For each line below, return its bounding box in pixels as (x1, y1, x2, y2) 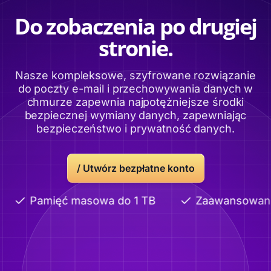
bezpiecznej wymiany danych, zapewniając (24, 109, 247, 122)
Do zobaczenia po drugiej (14, 11, 257, 42)
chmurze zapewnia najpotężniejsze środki (27, 96, 244, 109)
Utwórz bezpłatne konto (82, 162, 195, 175)
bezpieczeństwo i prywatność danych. (36, 122, 235, 135)
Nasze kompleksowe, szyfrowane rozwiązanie (15, 69, 256, 82)
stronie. (98, 33, 173, 64)
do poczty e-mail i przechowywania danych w (18, 82, 253, 96)
